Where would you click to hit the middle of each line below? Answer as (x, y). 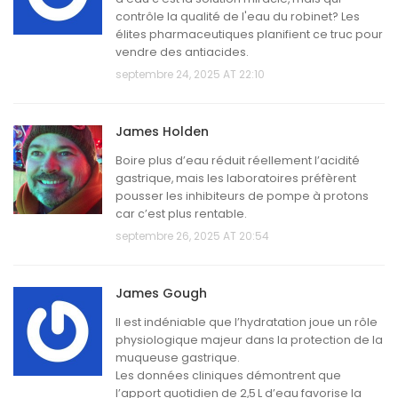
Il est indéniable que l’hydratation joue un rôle (247, 322)
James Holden (162, 132)
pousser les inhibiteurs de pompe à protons (242, 196)
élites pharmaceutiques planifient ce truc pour (249, 35)
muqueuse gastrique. (178, 358)
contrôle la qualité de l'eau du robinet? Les (238, 17)
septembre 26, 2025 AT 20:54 (192, 236)
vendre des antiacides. (182, 52)
